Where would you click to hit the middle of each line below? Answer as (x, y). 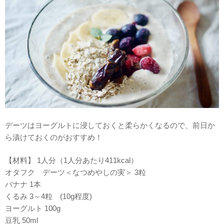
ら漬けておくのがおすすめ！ (54, 137)
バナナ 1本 (23, 184)
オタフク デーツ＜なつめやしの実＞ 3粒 (75, 172)
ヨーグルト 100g (33, 208)
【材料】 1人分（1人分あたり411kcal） (71, 160)
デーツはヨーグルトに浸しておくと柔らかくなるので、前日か (110, 125)
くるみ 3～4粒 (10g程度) (48, 196)
